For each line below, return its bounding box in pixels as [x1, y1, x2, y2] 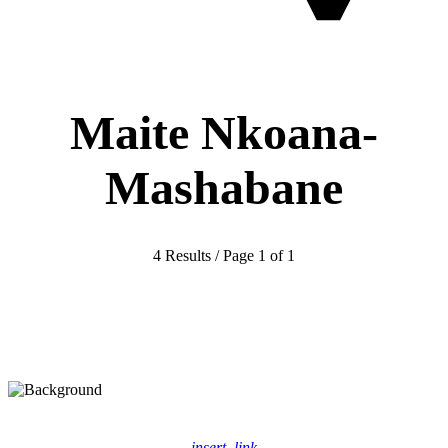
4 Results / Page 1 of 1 [153, 247, 295, 265]
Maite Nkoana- [70, 106, 378, 160]
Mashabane [105, 161, 343, 215]
